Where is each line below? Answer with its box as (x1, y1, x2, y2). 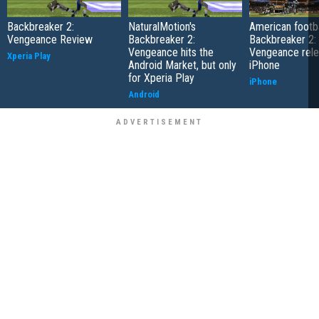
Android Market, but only (128, 58, 236, 72)
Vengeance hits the (128, 45, 214, 59)
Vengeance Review (7, 32, 93, 46)
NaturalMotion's (128, 19, 196, 33)
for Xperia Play (128, 70, 194, 85)
